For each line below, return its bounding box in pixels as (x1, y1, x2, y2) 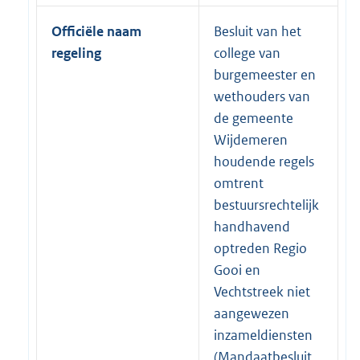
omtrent (214, 174, 264, 192)
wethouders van (214, 87, 310, 105)
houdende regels (214, 152, 314, 170)
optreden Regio (214, 239, 307, 257)
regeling (51, 43, 101, 62)
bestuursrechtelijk (214, 195, 319, 214)
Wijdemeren (214, 130, 288, 149)
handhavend (214, 217, 290, 235)
